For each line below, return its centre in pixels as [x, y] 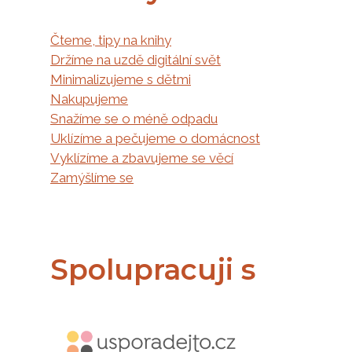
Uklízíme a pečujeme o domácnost [155, 138]
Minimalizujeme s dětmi [121, 79]
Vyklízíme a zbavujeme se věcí [142, 158]
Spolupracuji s [153, 269]
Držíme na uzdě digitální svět [136, 59]
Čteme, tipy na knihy [111, 40]
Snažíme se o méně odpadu [134, 118]
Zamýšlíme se [92, 177]
